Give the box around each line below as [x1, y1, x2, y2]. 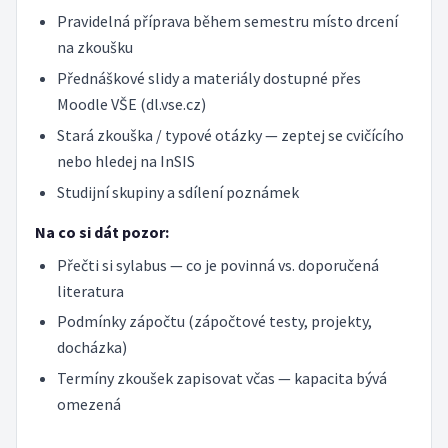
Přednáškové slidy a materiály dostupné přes [56, 68, 361, 89]
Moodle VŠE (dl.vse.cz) [56, 94, 206, 115]
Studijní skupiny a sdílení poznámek [56, 181, 299, 202]
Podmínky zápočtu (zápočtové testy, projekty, [56, 311, 372, 332]
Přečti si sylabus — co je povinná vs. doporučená [56, 254, 379, 275]
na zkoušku [56, 37, 133, 58]
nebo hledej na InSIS [56, 150, 195, 171]
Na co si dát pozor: [34, 222, 169, 243]
